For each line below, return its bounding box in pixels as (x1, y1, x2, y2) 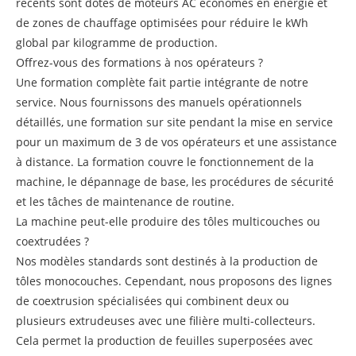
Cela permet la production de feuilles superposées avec (16, 332, 313, 348)
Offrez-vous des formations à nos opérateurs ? (16, 54, 263, 70)
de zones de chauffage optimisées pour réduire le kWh (16, 14, 308, 30)
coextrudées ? (16, 233, 89, 249)
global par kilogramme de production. (16, 34, 218, 50)
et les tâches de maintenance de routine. (16, 193, 234, 209)
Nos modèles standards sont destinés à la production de (16, 253, 318, 269)
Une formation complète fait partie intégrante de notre (16, 74, 308, 90)
